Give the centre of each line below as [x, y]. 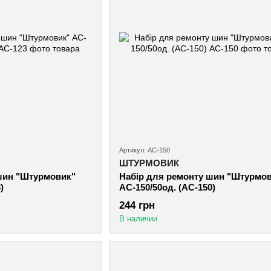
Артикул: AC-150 [144, 150]
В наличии [138, 219]
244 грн [137, 206]
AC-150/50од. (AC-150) [167, 188]
